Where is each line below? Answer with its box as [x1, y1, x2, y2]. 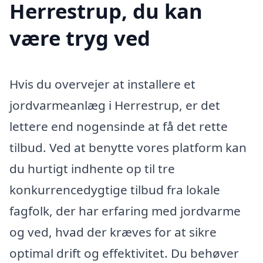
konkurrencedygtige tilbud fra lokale [9, 181, 220, 198]
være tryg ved [9, 24, 150, 52]
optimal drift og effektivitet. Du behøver [9, 245, 239, 262]
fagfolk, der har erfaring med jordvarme [9, 203, 241, 220]
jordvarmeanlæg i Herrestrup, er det [9, 97, 220, 114]
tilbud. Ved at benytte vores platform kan [9, 139, 247, 156]
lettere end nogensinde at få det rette [9, 118, 228, 135]
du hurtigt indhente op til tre [9, 160, 175, 177]
